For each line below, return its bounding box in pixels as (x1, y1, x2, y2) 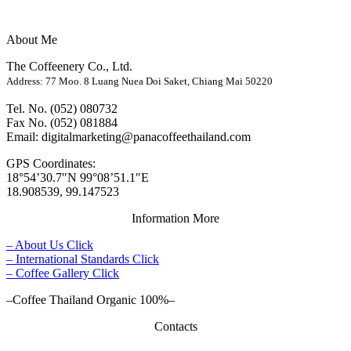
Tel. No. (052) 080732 (6, 102, 118, 116)
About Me (6, 33, 57, 47)
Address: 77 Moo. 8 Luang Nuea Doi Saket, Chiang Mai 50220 (6, 75, 273, 88)
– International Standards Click (6, 252, 159, 266)
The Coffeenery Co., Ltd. (6, 60, 132, 74)
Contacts (154, 320, 197, 334)
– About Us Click (6, 238, 93, 252)
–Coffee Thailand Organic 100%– (6, 293, 175, 307)
